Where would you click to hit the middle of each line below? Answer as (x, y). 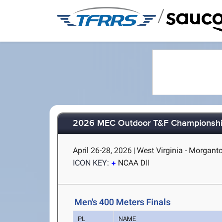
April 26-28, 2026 (103, 150)
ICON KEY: (91, 163)
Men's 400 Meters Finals (123, 202)
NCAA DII (134, 163)
